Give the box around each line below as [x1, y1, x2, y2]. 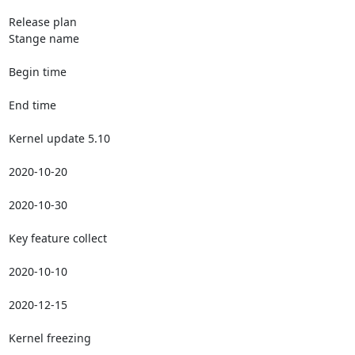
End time [8, 97, 56, 113]
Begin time [8, 63, 67, 79]
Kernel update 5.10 [8, 130, 110, 146]
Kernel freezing [8, 330, 91, 345]
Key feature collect [8, 230, 107, 246]
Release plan [8, 13, 77, 29]
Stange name [8, 30, 79, 46]
